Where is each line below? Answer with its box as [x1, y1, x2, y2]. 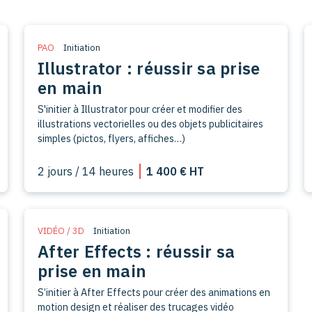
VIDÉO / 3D [38, 225, 85, 237]
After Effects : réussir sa [38, 240, 235, 263]
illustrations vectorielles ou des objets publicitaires [38, 116, 264, 130]
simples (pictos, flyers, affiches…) [38, 131, 186, 145]
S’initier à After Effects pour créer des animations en [38, 286, 271, 299]
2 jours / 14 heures [38, 164, 134, 178]
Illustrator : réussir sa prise [38, 56, 260, 79]
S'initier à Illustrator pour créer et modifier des [38, 102, 243, 116]
